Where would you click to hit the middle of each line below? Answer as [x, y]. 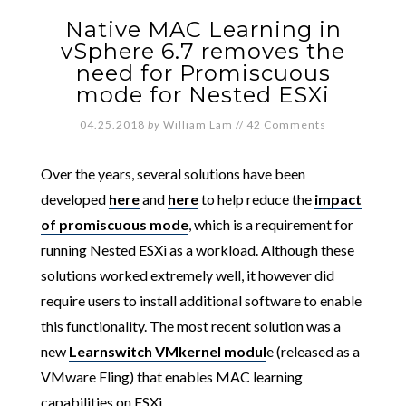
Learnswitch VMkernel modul [167, 351]
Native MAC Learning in [203, 29]
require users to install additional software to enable [201, 300]
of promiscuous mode [114, 224]
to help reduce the [256, 199]
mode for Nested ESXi [203, 95]
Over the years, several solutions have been [173, 174]
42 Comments [286, 125]
